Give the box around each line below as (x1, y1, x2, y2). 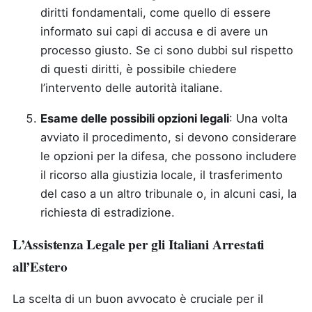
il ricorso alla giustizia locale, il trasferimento (40, 167, 283, 182)
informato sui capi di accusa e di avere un (40, 24, 268, 38)
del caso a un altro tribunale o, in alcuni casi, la (40, 186, 297, 201)
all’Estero (13, 256, 68, 276)
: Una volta (229, 111, 288, 125)
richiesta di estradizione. (40, 205, 175, 219)
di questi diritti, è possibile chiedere (40, 62, 237, 76)
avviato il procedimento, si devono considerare (40, 130, 297, 144)
